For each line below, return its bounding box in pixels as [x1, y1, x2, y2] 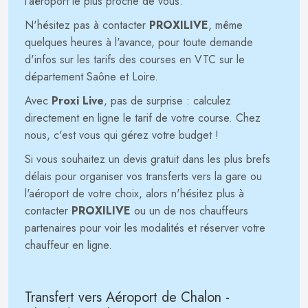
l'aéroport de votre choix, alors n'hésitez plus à [25, 186, 244, 201]
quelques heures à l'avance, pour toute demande [25, 34, 253, 50]
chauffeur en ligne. [25, 237, 112, 253]
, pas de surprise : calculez [104, 93, 231, 109]
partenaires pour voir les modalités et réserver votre [25, 220, 265, 236]
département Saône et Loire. [25, 69, 158, 85]
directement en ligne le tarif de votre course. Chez [25, 110, 261, 126]
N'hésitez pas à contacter [25, 17, 149, 33]
